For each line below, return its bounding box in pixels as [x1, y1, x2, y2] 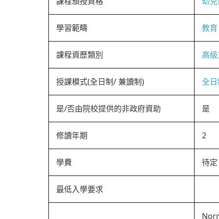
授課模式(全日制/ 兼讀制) [56, 76, 144, 87]
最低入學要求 [56, 184, 103, 195]
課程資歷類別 [56, 49, 103, 60]
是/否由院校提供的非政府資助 [56, 103, 161, 114]
